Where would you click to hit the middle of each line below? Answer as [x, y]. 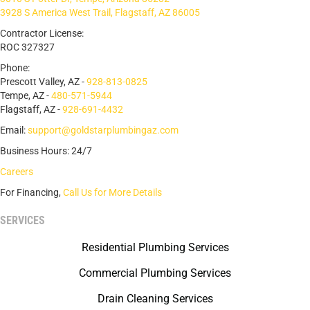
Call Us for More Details [112, 193]
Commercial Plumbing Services [155, 273]
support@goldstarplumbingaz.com [103, 130]
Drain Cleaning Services [155, 299]
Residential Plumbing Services [155, 248]
